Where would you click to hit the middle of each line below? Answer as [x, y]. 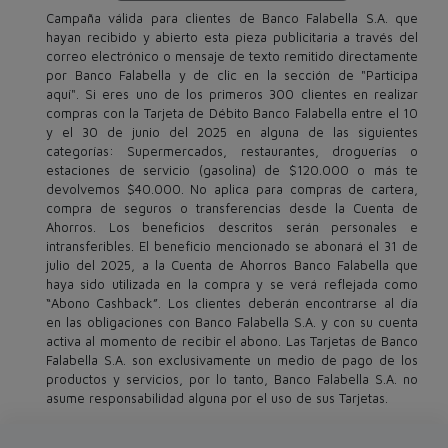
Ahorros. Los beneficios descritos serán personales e [232, 227]
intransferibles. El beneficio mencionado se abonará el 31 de [232, 246]
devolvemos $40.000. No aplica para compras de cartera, [232, 189]
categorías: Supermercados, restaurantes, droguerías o [232, 151]
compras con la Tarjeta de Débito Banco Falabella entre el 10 [232, 113]
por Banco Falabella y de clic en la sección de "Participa [232, 75]
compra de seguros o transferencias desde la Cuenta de [232, 208]
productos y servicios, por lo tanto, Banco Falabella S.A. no [232, 379]
